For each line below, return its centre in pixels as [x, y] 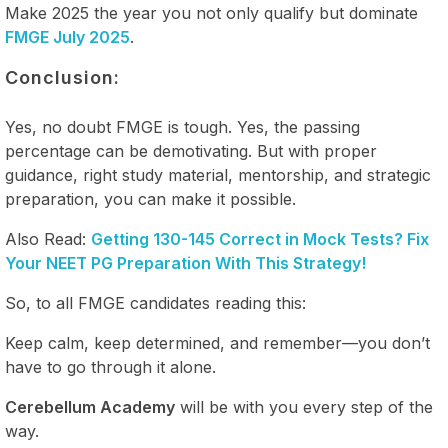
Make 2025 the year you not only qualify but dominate [211, 12]
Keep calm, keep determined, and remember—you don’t [217, 342]
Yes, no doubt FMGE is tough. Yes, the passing [182, 126]
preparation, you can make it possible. [150, 198]
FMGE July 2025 [67, 36]
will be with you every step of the [304, 406]
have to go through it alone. [110, 366]
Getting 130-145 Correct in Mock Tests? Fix [260, 238]
